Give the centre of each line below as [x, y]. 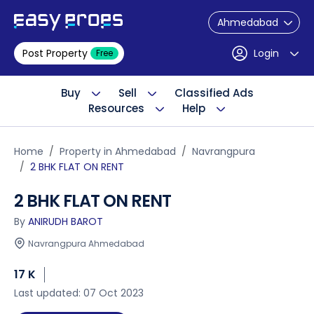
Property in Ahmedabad [118, 151]
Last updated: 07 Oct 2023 [79, 293]
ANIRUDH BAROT [66, 221]
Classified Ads [214, 93]
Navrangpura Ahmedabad [86, 244]
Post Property [55, 53]
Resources [116, 108]
